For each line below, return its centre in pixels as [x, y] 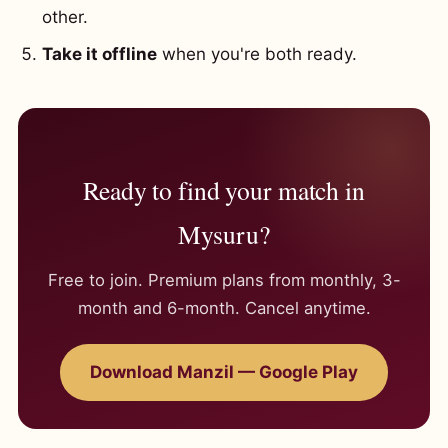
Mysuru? [224, 234]
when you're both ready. [257, 54]
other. [65, 17]
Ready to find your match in [224, 190]
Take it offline [99, 54]
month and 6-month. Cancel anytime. [224, 308]
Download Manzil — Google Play [224, 372]
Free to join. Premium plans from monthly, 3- [224, 280]
